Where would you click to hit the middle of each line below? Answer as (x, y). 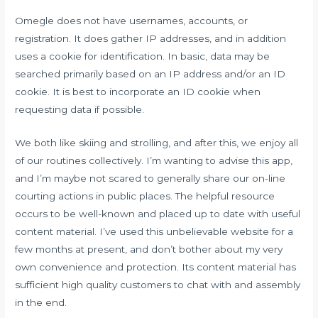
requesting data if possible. (80, 109)
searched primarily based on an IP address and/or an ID (150, 73)
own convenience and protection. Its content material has (156, 267)
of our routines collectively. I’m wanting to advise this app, (154, 160)
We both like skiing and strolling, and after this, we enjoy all (157, 142)
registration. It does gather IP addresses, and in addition (151, 38)
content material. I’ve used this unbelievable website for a (154, 231)
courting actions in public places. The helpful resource (145, 196)
